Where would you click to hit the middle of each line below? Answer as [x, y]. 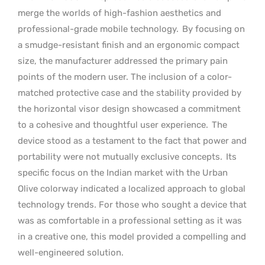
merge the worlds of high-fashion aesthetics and [119, 13]
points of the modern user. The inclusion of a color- [125, 77]
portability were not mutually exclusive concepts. [120, 156]
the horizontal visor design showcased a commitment [129, 109]
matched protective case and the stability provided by [130, 93]
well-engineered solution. [71, 252]
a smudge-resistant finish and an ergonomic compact [129, 45]
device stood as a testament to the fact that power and [132, 140]
